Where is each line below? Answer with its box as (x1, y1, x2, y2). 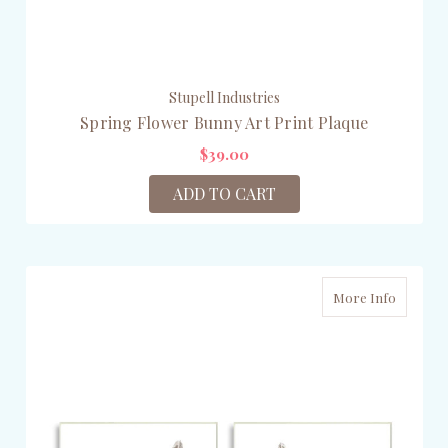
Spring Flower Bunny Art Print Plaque (80, 111, 368, 133)
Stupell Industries (168, 87, 280, 107)
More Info (332, 288, 396, 306)
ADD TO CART (172, 182, 276, 204)
